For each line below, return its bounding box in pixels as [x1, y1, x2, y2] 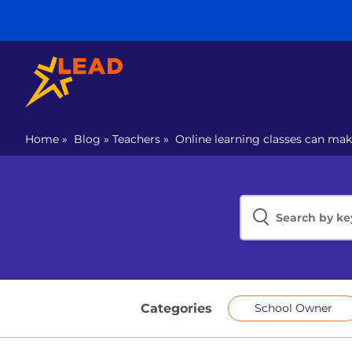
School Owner [255, 301, 332, 315]
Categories [141, 300, 212, 316]
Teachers [112, 132, 160, 146]
